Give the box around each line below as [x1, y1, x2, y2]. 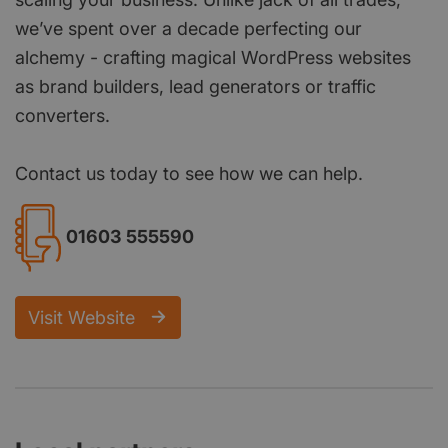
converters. [15, 104, 110, 126]
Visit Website [28, 306, 140, 328]
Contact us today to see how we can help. [15, 162, 363, 184]
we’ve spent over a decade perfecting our [15, 17, 362, 39]
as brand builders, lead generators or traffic [15, 75, 376, 97]
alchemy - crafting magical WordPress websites [15, 46, 411, 68]
